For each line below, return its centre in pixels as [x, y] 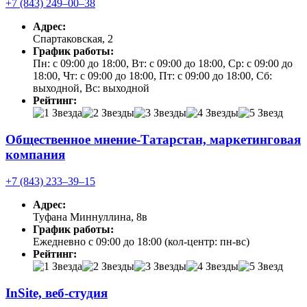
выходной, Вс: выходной [91, 88]
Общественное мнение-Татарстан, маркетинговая [153, 140]
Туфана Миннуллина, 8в [90, 217]
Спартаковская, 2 [73, 39]
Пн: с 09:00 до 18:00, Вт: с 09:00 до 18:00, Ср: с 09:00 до [163, 64]
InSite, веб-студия [57, 293]
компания [35, 155]
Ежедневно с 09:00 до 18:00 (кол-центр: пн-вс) [141, 241]
